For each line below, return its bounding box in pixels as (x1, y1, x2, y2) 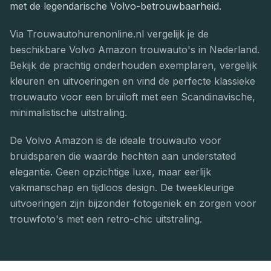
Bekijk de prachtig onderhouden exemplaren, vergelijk (10, 59, 257, 71)
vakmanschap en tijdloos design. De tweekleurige (10, 181, 234, 194)
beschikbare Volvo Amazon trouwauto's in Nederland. (10, 44, 260, 56)
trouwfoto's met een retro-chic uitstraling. (10, 213, 202, 225)
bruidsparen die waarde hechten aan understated (10, 150, 236, 162)
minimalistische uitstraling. (10, 106, 127, 119)
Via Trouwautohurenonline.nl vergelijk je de (10, 28, 209, 40)
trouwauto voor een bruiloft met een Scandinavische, (10, 91, 255, 103)
